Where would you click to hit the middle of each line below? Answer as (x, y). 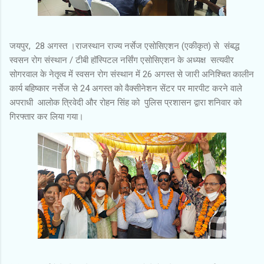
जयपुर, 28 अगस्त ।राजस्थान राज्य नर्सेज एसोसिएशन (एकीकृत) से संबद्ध (126, 46)
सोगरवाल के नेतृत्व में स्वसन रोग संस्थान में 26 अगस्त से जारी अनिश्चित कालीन (132, 74)
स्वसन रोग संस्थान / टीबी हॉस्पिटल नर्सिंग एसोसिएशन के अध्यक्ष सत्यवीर (122, 60)
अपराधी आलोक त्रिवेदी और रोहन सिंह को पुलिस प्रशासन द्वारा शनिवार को (126, 102)
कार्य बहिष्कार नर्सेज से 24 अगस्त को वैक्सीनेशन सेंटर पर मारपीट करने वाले (126, 88)
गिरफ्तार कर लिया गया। (48, 116)
